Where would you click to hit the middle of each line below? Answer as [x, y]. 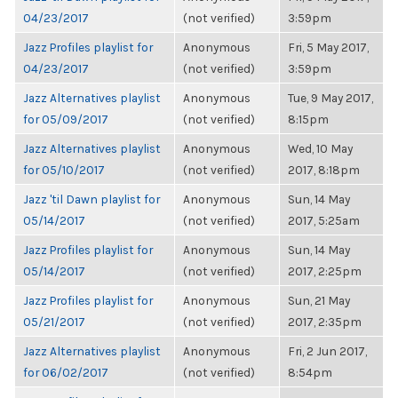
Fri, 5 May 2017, [328, 47]
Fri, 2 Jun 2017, [327, 351]
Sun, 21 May [319, 300]
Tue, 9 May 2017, [330, 98]
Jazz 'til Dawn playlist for [92, 199]
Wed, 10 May [320, 148]
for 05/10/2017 [64, 170]
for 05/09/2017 [66, 119]
